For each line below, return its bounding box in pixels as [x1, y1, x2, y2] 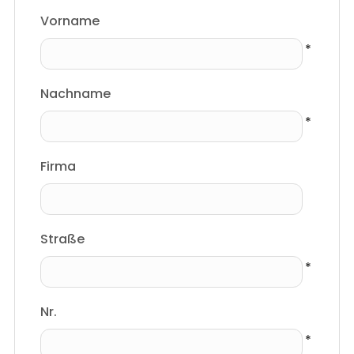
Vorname [40, 11, 100, 30]
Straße [40, 229, 85, 248]
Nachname [40, 84, 111, 103]
